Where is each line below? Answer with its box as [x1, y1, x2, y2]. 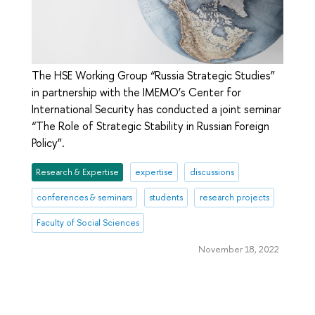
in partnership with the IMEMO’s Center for [32, 84, 241, 101]
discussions [189, 166, 234, 179]
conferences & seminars [37, 191, 133, 204]
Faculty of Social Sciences [37, 217, 140, 229]
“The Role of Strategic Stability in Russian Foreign [32, 118, 269, 134]
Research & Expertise [36, 166, 120, 179]
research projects [199, 191, 269, 204]
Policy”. [32, 135, 65, 151]
